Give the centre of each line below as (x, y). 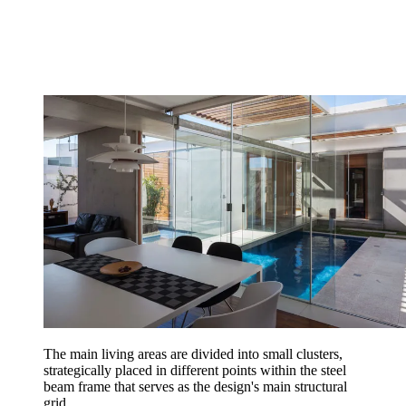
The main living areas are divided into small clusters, (193, 353)
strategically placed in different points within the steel (195, 370)
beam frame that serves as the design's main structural (195, 386)
